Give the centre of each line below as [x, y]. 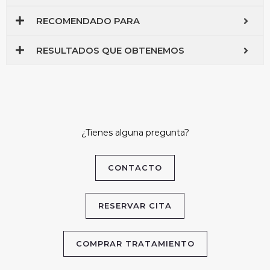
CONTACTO [135, 168]
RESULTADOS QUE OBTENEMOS [110, 50]
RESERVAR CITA [135, 206]
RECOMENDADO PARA [88, 21]
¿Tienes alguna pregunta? [135, 133]
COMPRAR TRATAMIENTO [135, 244]
